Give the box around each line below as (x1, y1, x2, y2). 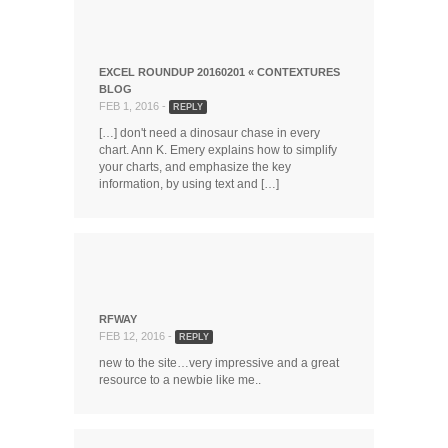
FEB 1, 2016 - (99, 100, 169, 113)
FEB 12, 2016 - (99, 330, 175, 343)
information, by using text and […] (99, 177, 279, 192)
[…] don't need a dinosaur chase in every (99, 126, 320, 141)
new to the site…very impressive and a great (99, 356, 339, 371)
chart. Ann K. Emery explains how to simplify (99, 143, 337, 158)
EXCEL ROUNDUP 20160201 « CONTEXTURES (99, 66, 340, 79)
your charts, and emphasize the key (99, 160, 291, 175)
